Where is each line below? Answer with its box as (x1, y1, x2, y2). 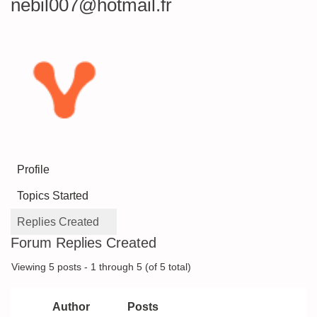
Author (52, 301, 90, 313)
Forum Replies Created (11, 235, 156, 250)
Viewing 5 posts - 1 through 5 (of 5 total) (11, 262, 191, 272)
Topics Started (17, 190, 88, 202)
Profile (17, 163, 50, 175)
